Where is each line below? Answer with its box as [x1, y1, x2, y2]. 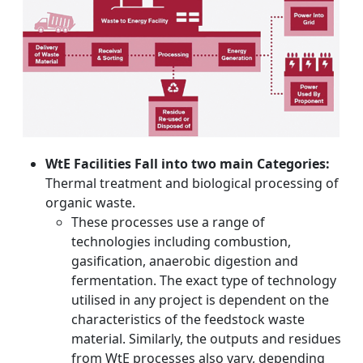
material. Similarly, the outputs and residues [71, 329, 341, 348]
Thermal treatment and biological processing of [45, 173, 339, 192]
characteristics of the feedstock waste [71, 310, 305, 328]
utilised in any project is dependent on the [71, 290, 329, 309]
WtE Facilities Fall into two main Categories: [45, 154, 330, 173]
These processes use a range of [71, 212, 265, 231]
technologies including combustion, [71, 232, 291, 250]
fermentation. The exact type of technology [71, 271, 336, 289]
